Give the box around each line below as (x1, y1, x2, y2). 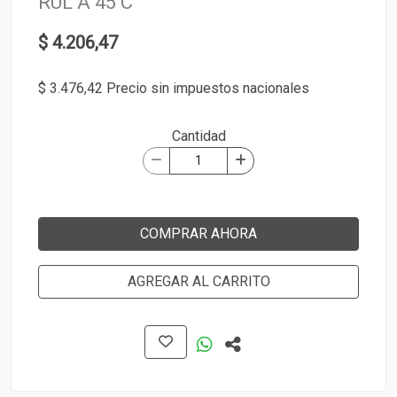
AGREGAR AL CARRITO (127, 273, 270, 290)
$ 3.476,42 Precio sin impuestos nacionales (38, 80, 309, 97)
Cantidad (171, 128, 226, 144)
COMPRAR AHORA (140, 225, 257, 242)
